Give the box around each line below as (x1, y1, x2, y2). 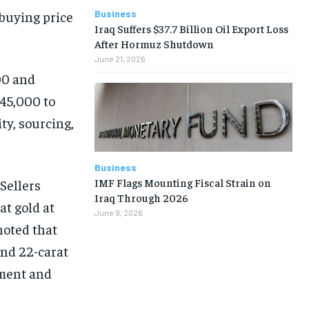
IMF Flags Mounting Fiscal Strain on (94, 175, 271, 189)
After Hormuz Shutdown (94, 36, 214, 50)
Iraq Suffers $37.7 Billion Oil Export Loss (94, 21, 288, 35)
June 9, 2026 (94, 207, 143, 217)
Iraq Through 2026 (94, 190, 188, 204)
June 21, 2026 (94, 53, 146, 63)
